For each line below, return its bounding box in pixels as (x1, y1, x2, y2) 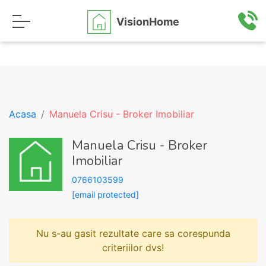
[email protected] (72, 189, 139, 199)
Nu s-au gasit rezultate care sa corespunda (36, 227, 230, 239)
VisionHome (116, 15, 179, 28)
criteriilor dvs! (102, 242, 164, 254)
